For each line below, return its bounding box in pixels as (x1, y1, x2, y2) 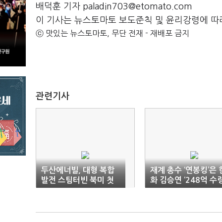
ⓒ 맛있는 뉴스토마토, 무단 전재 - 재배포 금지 (36, 29, 189, 37)
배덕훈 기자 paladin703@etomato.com (36, 2, 192, 11)
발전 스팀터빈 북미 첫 (41, 176, 114, 184)
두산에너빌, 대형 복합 (41, 166, 114, 174)
